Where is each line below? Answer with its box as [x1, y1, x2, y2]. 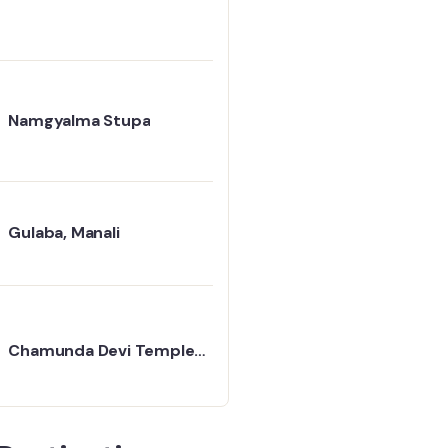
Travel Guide [8, 361, 107, 383]
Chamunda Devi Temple [8, 339, 195, 361]
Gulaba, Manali [8, 222, 120, 244]
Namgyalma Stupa [8, 109, 151, 131]
